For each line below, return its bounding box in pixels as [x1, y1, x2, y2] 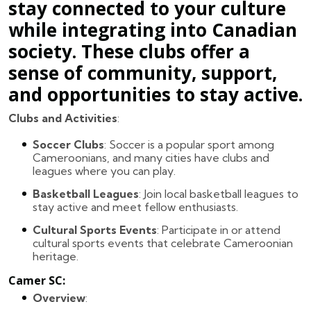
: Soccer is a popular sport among [104, 137, 274, 151]
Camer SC [8, 272, 62, 288]
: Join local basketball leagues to [139, 186, 299, 201]
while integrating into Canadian [8, 17, 297, 42]
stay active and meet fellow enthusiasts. [33, 199, 238, 214]
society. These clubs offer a [8, 38, 250, 64]
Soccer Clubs [33, 137, 104, 151]
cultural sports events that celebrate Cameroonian [33, 235, 293, 250]
